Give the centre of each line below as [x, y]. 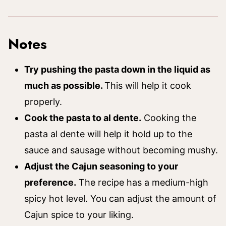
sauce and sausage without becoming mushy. [121, 150]
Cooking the [169, 118]
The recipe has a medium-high [142, 182]
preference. [50, 182]
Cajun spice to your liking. [79, 215]
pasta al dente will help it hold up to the [108, 134]
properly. [43, 102]
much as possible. [64, 86]
